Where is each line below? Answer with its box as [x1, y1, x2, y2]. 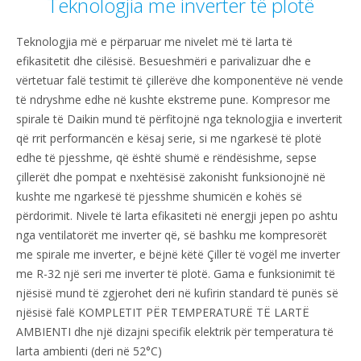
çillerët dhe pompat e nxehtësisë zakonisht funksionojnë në [16, 169, 326, 185]
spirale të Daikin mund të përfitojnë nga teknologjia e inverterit [16, 111, 342, 127]
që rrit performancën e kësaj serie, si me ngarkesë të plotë [16, 131, 322, 147]
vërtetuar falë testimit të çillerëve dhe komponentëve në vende [16, 73, 343, 89]
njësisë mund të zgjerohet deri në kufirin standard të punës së [16, 285, 338, 301]
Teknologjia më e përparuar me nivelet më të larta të [16, 34, 293, 50]
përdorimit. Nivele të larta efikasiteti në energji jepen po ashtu [16, 208, 338, 224]
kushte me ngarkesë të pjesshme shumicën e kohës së [16, 189, 302, 205]
